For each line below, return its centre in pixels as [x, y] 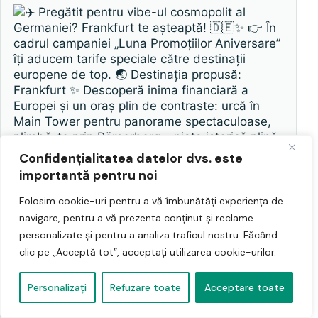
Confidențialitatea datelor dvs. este [131, 158]
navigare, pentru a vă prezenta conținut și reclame [136, 218]
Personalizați [57, 287]
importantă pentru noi [88, 175]
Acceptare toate [244, 287]
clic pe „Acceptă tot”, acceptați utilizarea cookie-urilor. [148, 252]
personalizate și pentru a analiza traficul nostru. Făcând [148, 235]
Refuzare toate [146, 287]
